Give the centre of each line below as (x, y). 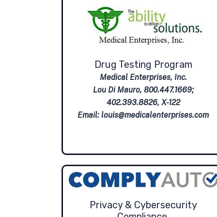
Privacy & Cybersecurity (143, 205)
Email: (90, 115)
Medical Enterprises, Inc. (143, 77)
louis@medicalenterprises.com (155, 115)
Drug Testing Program (143, 64)
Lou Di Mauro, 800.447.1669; (143, 90)
